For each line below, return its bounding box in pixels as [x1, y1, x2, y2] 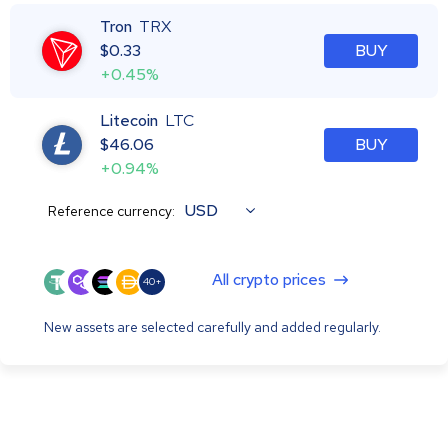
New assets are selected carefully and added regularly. [44, 317, 381, 336]
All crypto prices [212, 268, 326, 290]
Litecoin [100, 109, 158, 131]
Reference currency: [48, 201, 175, 220]
